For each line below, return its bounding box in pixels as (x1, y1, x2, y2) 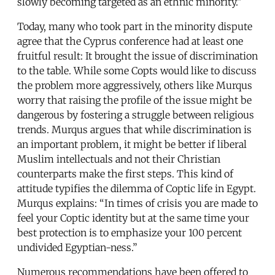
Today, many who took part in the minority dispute (17, 20, 252, 33)
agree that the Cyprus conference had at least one (17, 34, 243, 47)
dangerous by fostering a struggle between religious (17, 108, 254, 121)
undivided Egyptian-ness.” (17, 241, 137, 254)
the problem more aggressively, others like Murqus (17, 79, 252, 91)
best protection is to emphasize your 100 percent (17, 226, 242, 239)
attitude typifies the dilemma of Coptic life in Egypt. (17, 182, 256, 195)
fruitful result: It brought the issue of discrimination (17, 49, 258, 62)
